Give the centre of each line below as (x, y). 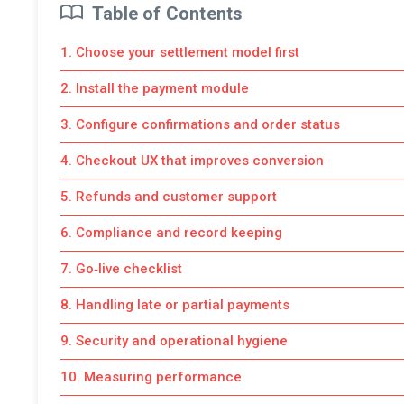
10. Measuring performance (151, 376)
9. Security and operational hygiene (174, 340)
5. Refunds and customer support (169, 196)
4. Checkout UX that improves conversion (192, 160)
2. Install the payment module (155, 88)
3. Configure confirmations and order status (200, 124)
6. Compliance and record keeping (171, 232)
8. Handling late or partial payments (175, 304)
